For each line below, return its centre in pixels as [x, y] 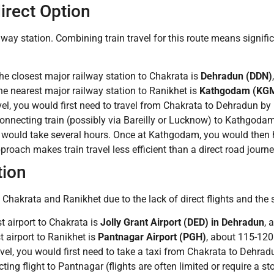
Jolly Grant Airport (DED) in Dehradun [182, 223]
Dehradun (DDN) [236, 76]
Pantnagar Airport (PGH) [152, 237]
